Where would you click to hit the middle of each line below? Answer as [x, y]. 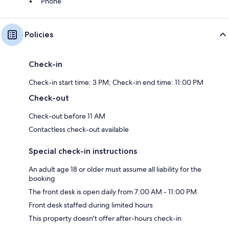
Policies [39, 35]
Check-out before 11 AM [67, 116]
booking [42, 179]
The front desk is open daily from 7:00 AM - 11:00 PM [113, 192]
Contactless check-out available [79, 130]
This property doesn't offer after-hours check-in [105, 219]
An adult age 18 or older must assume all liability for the [115, 169]
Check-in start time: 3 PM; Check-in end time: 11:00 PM [116, 83]
